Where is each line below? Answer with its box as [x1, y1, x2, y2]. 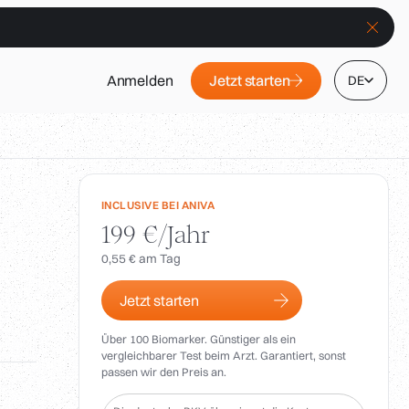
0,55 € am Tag [101, 251, 181, 267]
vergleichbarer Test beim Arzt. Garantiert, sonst [101, 349, 346, 363]
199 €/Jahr [101, 219, 210, 251]
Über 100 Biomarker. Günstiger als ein [101, 332, 296, 347]
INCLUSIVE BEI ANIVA [101, 198, 215, 213]
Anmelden [106, 71, 173, 90]
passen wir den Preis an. [101, 365, 226, 380]
